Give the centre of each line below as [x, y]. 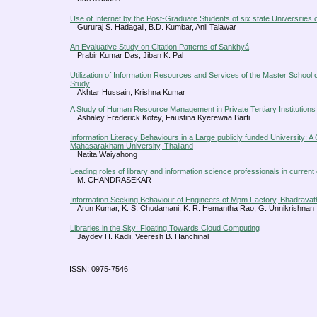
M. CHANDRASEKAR [114, 180]
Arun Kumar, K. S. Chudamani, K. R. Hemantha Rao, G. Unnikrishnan [196, 208]
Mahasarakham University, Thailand [132, 146]
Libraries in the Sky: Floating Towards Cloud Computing [165, 228]
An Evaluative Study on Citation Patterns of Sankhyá [160, 47]
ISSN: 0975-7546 [99, 269]
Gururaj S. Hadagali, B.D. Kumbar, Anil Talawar [157, 27]
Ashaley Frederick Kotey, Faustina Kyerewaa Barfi [163, 118]
